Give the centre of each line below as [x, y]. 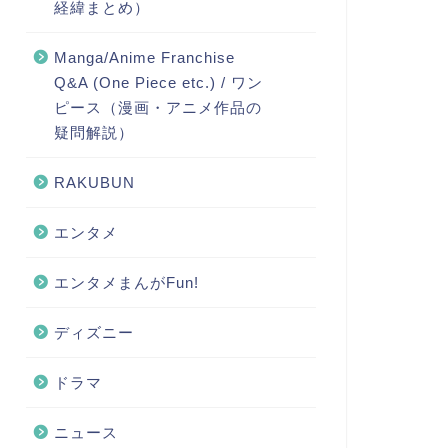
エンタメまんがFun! [126, 282]
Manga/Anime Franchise [144, 57]
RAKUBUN [94, 182]
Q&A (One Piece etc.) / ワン [158, 82]
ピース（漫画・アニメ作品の [157, 107]
